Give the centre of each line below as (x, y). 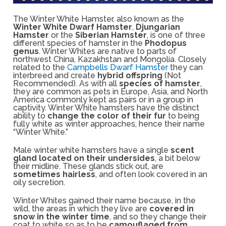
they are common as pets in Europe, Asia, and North (111, 92)
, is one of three (176, 35)
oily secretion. (39, 183)
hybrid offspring (130, 76)
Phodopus (166, 43)
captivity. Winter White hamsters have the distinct (106, 108)
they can (186, 68)
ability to (31, 116)
